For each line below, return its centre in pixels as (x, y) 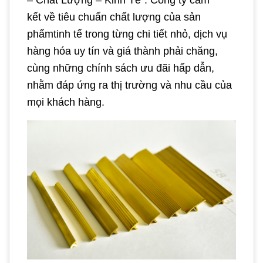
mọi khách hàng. (66, 102)
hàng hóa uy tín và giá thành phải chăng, (122, 51)
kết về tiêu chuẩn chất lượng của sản (114, 17)
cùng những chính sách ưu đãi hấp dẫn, (121, 68)
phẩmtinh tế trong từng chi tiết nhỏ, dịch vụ (127, 34)
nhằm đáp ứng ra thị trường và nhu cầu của (129, 85)
